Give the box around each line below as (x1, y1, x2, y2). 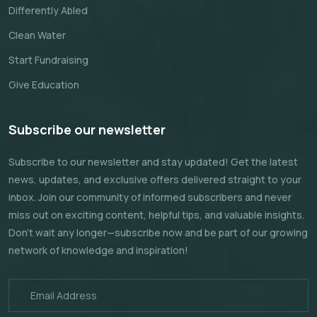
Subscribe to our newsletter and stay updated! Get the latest (8, 155, 298, 168)
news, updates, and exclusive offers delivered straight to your (8, 173, 301, 186)
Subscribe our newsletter (8, 121, 166, 138)
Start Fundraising (8, 53, 88, 67)
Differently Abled (8, 4, 88, 17)
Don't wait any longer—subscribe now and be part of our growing (8, 226, 308, 239)
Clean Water (8, 28, 66, 42)
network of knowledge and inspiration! (8, 243, 188, 257)
